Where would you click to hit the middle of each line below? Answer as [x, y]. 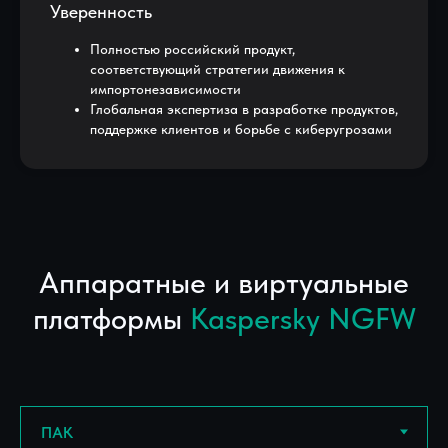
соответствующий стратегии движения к [217, 68]
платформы [111, 317]
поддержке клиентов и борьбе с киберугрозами [241, 128]
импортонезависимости [165, 88]
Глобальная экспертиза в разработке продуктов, [244, 108]
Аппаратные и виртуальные [224, 281]
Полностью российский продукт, [192, 48]
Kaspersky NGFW [302, 317]
